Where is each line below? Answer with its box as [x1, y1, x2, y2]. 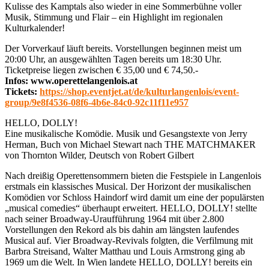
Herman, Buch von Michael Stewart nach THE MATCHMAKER [5, 139, 256, 150]
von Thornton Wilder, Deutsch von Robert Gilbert [5, 150, 194, 160]
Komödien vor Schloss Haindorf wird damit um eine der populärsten [5, 192, 264, 202]
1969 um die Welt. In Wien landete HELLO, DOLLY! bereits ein [5, 256, 252, 267]
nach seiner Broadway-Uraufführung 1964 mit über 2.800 [5, 213, 224, 224]
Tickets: [5, 86, 40, 97]
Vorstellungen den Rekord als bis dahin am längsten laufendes [5, 224, 239, 235]
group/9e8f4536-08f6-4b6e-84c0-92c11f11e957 [5, 97, 189, 107]
